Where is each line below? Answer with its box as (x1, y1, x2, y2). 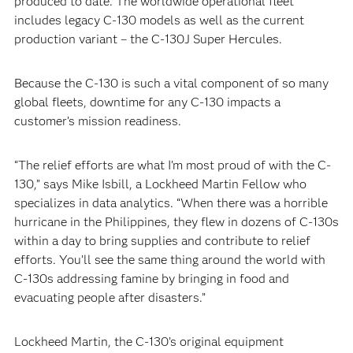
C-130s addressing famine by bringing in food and (13, 271, 289, 286)
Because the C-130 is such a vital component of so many (13, 76, 329, 91)
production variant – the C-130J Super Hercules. (13, 32, 282, 46)
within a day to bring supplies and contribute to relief (13, 233, 310, 248)
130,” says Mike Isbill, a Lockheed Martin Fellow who (13, 176, 307, 191)
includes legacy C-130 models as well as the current (13, 13, 304, 28)
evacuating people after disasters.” (13, 290, 206, 305)
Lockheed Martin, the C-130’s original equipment (13, 334, 284, 349)
